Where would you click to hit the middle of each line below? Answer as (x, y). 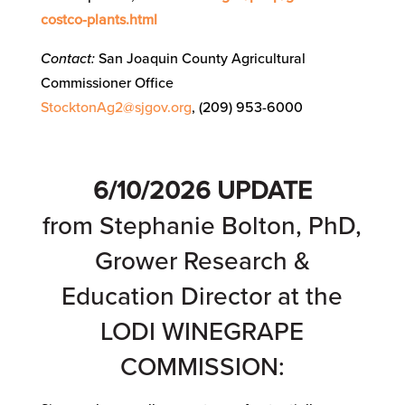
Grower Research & (202, 261)
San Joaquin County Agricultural (200, 58)
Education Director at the (202, 296)
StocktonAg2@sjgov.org (116, 107)
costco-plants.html (99, 19)
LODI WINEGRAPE (202, 331)
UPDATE (264, 190)
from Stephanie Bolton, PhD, (202, 226)
